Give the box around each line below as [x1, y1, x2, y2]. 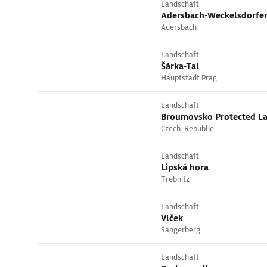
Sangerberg [161, 225, 200, 235]
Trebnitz [161, 174, 190, 184]
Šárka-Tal [161, 61, 199, 72]
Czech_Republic [161, 123, 213, 133]
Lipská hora [161, 162, 209, 173]
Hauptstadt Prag [161, 73, 217, 83]
